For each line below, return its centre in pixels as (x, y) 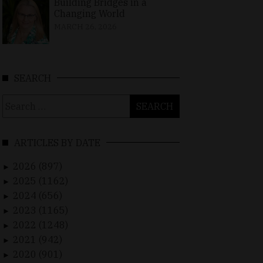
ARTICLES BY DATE (57, 143)
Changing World (89, 14)
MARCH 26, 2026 (85, 27)
